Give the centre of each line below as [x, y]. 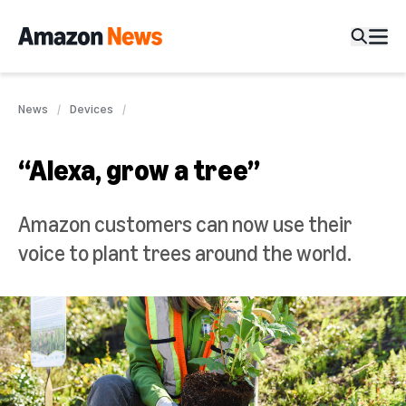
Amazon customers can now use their [185, 224]
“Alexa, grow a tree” [139, 169]
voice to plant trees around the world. [185, 253]
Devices [92, 108]
